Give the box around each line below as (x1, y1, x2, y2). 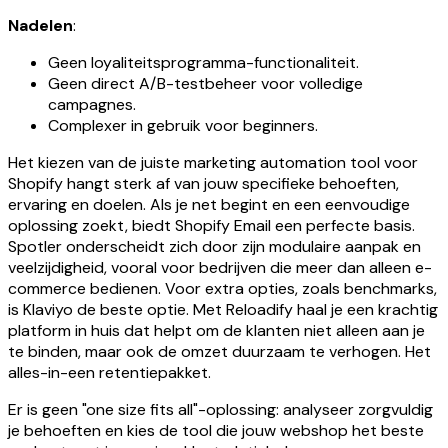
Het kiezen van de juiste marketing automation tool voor (8, 152, 418, 174)
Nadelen (8, 15, 73, 37)
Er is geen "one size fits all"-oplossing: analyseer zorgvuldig (8, 399, 433, 421)
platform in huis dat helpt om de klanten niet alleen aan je (8, 320, 425, 342)
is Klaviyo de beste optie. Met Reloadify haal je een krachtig (8, 299, 438, 321)
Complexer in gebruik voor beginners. (48, 115, 318, 137)
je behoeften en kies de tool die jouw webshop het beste (8, 420, 424, 442)
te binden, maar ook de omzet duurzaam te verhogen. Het (8, 341, 431, 363)
